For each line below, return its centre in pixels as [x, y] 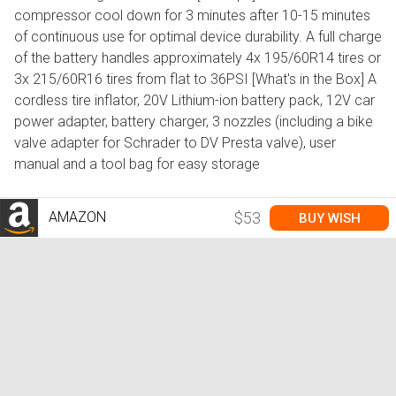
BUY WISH [329, 218]
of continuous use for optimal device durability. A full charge [198, 37]
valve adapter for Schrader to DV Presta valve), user [175, 143]
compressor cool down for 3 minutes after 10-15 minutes [192, 16]
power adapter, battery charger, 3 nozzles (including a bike [194, 122]
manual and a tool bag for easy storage [137, 164]
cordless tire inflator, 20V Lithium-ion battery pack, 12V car [194, 101]
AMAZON [76, 217]
